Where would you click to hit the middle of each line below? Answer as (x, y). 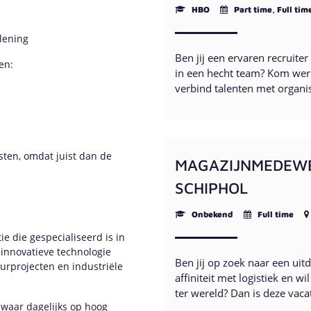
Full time (275, 215)
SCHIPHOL (211, 188)
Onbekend (211, 215)
